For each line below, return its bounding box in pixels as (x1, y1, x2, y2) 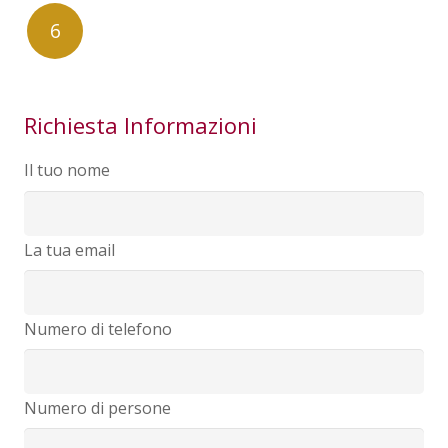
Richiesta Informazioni (24, 110, 257, 141)
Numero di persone (24, 396, 171, 419)
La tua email (24, 238, 115, 261)
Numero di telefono (24, 317, 172, 340)
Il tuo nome (24, 159, 110, 182)
